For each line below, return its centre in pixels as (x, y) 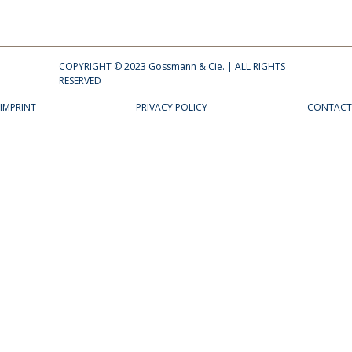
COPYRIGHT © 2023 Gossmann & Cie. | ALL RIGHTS (172, 67)
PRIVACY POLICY (172, 108)
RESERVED (80, 81)
